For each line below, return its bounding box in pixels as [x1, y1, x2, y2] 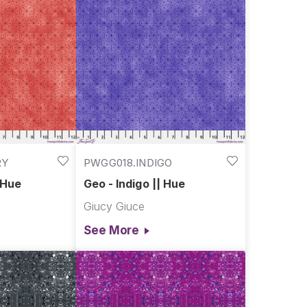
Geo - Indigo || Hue [83, 177, 185, 191]
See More [83, 223, 140, 237]
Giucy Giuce [83, 199, 145, 214]
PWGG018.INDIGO [83, 156, 173, 169]
